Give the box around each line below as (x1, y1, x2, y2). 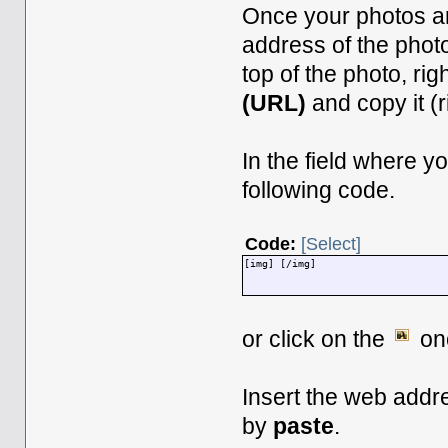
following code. (242, 177, 396, 203)
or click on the (242, 326, 392, 352)
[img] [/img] (244, 257, 317, 269)
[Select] (301, 233, 362, 254)
